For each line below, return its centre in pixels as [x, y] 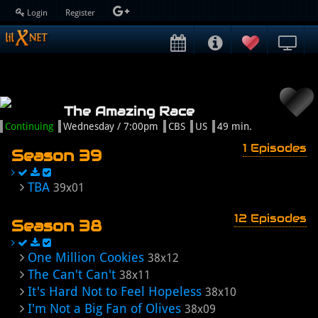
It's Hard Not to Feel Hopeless [115, 291]
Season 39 [56, 155]
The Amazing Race [129, 111]
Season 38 [56, 226]
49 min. [235, 126]
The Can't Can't [72, 274]
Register [81, 13]
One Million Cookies [86, 257]
